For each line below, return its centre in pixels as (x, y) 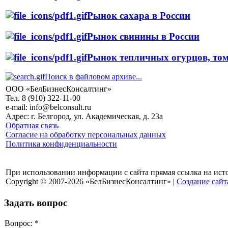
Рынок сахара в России (139, 16)
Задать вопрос (36, 203)
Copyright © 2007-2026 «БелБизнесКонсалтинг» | (91, 182)
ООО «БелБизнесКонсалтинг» (59, 89)
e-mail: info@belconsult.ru (48, 107)
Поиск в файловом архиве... (93, 77)
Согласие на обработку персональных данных (86, 135)
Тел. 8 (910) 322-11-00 (43, 98)
